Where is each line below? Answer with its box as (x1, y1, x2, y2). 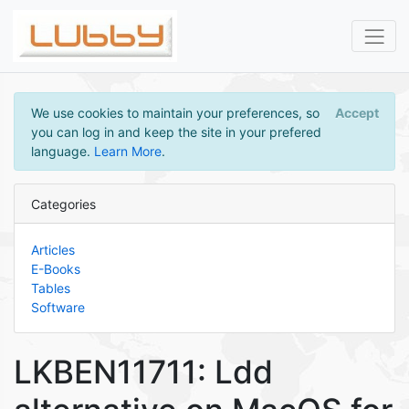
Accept (334, 104, 379, 121)
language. (30, 142, 94, 159)
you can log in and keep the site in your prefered (30, 123, 321, 140)
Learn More (93, 142, 162, 159)
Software (30, 299, 85, 315)
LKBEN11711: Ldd (14, 352, 273, 391)
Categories (30, 195, 96, 212)
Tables (30, 279, 70, 296)
